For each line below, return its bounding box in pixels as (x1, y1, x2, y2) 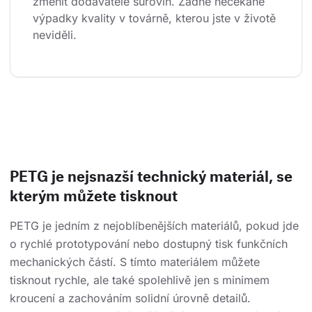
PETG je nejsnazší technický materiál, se (10, 167, 292, 185)
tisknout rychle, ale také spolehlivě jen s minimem (10, 273, 270, 288)
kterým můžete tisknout (10, 187, 178, 205)
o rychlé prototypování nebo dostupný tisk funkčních (10, 237, 288, 251)
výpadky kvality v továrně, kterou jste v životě (33, 11, 279, 26)
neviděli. (33, 28, 77, 42)
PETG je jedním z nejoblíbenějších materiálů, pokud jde (10, 219, 299, 233)
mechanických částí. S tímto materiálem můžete (10, 255, 260, 270)
